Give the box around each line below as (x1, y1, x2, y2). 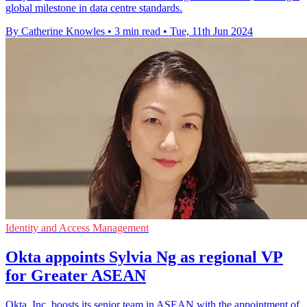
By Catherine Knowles (5, 25, 105, 38)
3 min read (114, 25, 160, 38)
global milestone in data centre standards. (5, 2, 182, 14)
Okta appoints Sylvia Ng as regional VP (5, 248, 283, 267)
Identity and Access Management (5, 222, 149, 234)
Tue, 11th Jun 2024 (170, 25, 253, 38)
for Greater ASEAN (5, 267, 146, 285)
